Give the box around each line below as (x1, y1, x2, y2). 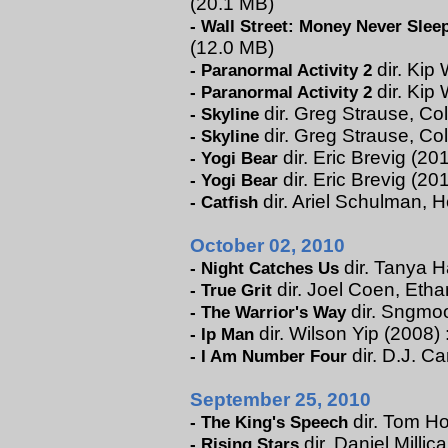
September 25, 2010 (190, 389, 372, 410)
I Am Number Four (201, 346, 348, 366)
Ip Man (201, 324, 255, 344)
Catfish (201, 192, 259, 212)
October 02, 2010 (190, 235, 346, 256)
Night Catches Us (201, 258, 340, 278)
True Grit (201, 280, 273, 300)
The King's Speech (201, 412, 349, 432)
